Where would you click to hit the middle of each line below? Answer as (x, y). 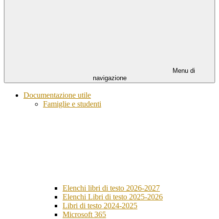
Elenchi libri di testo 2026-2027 (111, 188)
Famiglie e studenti (72, 104)
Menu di (183, 71)
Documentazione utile (57, 95)
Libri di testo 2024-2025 (100, 206)
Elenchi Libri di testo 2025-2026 (113, 197)
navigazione (109, 78)
